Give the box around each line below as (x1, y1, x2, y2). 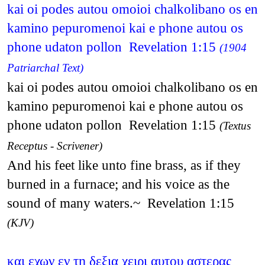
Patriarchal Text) (7, 61, 83, 74)
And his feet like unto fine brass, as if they (7, 157, 241, 173)
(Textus (219, 119, 251, 132)
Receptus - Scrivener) (7, 139, 102, 152)
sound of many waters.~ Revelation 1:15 (7, 195, 234, 211)
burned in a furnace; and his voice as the (7, 176, 230, 192)
